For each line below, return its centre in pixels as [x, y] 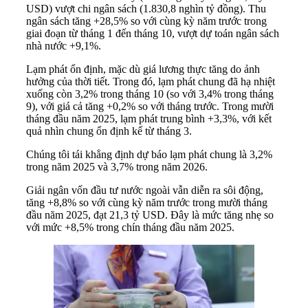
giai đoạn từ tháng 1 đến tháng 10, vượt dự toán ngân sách [153, 33]
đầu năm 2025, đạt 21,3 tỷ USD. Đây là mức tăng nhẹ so [150, 214]
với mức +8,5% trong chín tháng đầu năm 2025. [130, 227]
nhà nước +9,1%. [64, 45]
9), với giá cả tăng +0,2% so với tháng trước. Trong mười [150, 106]
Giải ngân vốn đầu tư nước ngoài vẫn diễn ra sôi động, [145, 190]
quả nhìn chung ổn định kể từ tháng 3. [109, 131]
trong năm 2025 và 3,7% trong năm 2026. [117, 166]
